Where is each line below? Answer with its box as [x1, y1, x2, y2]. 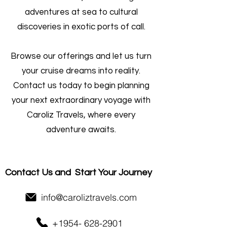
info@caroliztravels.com [41, 191, 137, 203]
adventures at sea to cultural [24, 8, 138, 17]
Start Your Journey [75, 168, 152, 177]
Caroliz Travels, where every [27, 110, 135, 120]
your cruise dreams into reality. [22, 66, 140, 75]
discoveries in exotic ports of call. [17, 22, 145, 31]
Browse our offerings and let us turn [11, 52, 152, 61]
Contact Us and [5, 168, 75, 177]
